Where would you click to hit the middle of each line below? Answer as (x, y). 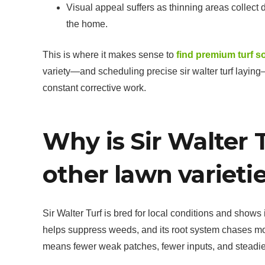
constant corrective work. (94, 88)
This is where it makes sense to (108, 55)
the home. (87, 24)
